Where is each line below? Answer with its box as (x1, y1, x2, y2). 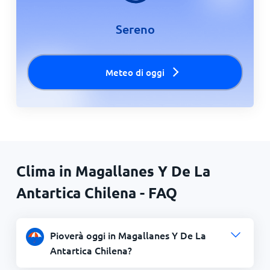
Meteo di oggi (105, 66, 165, 78)
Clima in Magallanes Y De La (16, 162, 210, 180)
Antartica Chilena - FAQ (16, 183, 177, 202)
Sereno (115, 21, 155, 37)
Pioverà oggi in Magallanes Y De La (49, 228, 206, 242)
